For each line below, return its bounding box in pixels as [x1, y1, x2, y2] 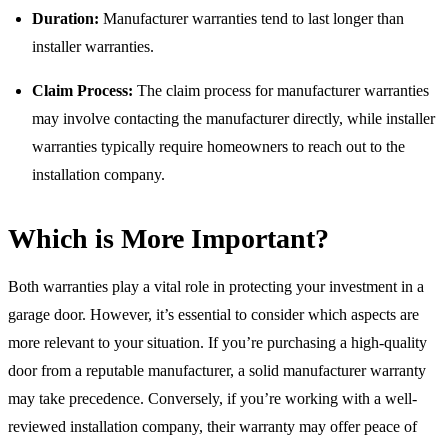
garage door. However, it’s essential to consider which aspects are [8, 305, 419, 323]
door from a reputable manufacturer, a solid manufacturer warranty [8, 361, 426, 379]
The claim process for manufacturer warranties [133, 81, 429, 99]
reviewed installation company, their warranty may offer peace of [8, 417, 417, 435]
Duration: [32, 9, 99, 27]
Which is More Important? [8, 222, 329, 254]
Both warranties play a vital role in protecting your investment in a [8, 277, 424, 295]
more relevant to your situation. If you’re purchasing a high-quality [8, 333, 427, 351]
